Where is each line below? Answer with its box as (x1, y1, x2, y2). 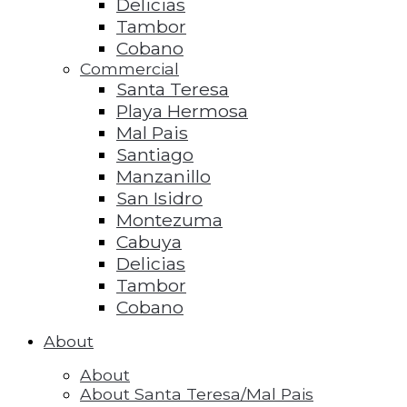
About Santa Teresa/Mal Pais (80, 383, 313, 403)
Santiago (116, 143, 194, 165)
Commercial (80, 58, 179, 78)
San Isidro (116, 186, 203, 209)
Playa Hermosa (116, 99, 248, 122)
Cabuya (116, 230, 182, 253)
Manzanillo (116, 164, 211, 187)
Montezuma (116, 208, 223, 231)
